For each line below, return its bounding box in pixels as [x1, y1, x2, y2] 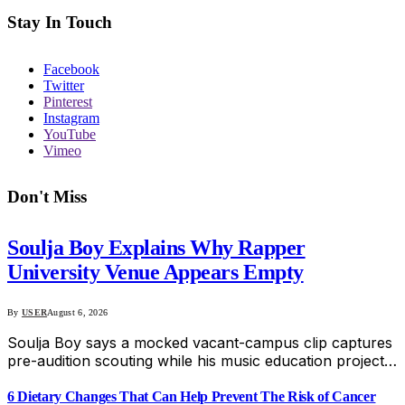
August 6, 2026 [47, 307, 108, 318]
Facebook [43, 61, 99, 77]
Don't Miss [7, 187, 87, 207]
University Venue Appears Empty [7, 260, 304, 285]
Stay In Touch [7, 13, 112, 33]
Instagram [43, 109, 99, 126]
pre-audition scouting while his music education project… [7, 352, 397, 371]
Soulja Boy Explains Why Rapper [7, 236, 306, 260]
